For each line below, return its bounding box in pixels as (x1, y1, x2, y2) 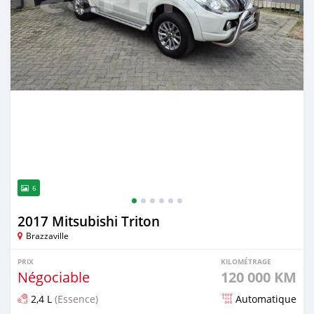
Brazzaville (26, 229, 69, 241)
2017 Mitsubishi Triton (18, 212, 160, 231)
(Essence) (52, 292, 98, 306)
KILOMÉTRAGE (221, 256, 271, 266)
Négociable (18, 267, 90, 287)
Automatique (235, 292, 296, 306)
